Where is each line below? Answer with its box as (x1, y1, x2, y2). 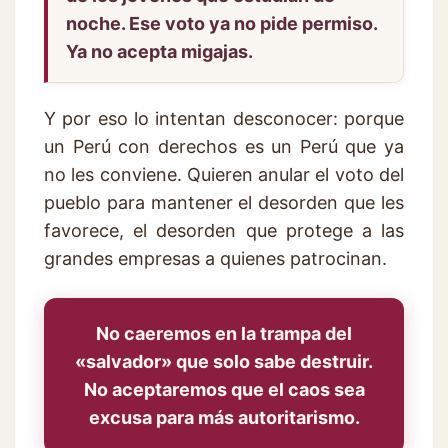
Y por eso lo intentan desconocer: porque (44, 108, 404, 130)
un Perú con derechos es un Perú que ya (44, 136, 404, 158)
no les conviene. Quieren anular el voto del (44, 164, 404, 186)
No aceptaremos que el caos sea (83, 379, 365, 401)
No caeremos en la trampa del (96, 323, 352, 345)
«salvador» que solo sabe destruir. (75, 351, 373, 373)
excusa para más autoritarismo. (88, 407, 360, 429)
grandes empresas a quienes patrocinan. (44, 248, 387, 270)
